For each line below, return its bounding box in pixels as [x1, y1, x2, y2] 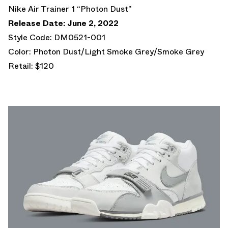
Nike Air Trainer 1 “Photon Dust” [8, 3, 131, 15]
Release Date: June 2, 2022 [8, 17, 119, 29]
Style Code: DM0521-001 [8, 31, 105, 43]
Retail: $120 [8, 60, 54, 72]
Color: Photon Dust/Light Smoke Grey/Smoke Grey [8, 45, 204, 58]
